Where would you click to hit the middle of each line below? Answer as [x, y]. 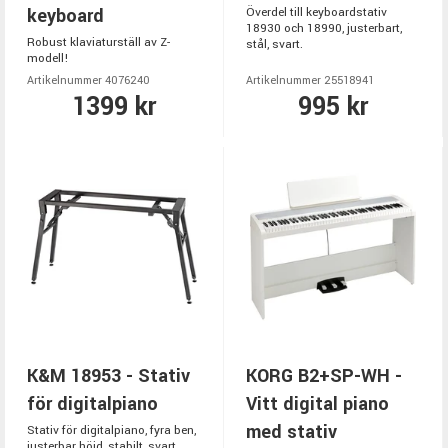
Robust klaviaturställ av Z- [98, 42]
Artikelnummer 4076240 [88, 80]
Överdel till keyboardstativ [316, 13]
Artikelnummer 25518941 [310, 80]
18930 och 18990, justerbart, [324, 29]
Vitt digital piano [317, 403]
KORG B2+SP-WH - [324, 375]
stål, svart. [274, 45]
